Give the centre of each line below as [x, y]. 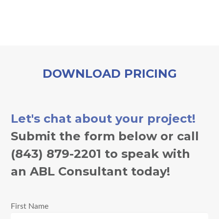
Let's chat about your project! [103, 118]
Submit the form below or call [105, 136]
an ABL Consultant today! [91, 171]
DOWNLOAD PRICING [109, 73]
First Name [30, 206]
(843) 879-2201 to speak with [101, 153]
